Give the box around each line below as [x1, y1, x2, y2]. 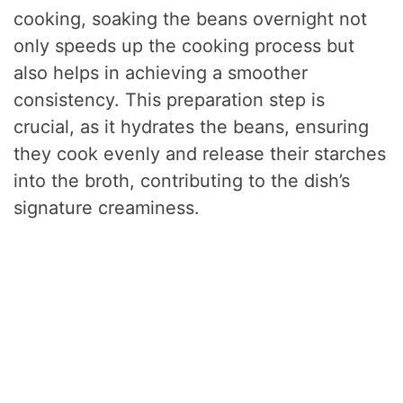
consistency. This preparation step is [13, 88, 326, 111]
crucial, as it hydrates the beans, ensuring [13, 115, 370, 138]
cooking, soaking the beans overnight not [13, 7, 368, 30]
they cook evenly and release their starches [13, 142, 387, 165]
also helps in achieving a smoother [13, 61, 309, 84]
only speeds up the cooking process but [13, 34, 355, 57]
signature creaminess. [13, 196, 201, 219]
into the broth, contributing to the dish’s [13, 169, 351, 192]
